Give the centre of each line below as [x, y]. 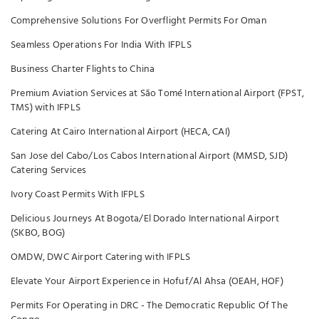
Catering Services [49, 170]
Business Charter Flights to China [83, 69]
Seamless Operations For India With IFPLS [101, 45]
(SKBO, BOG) [38, 233]
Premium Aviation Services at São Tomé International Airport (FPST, [157, 93]
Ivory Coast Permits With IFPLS [78, 194]
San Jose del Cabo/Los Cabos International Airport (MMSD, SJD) [149, 156]
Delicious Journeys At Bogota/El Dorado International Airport [145, 219]
